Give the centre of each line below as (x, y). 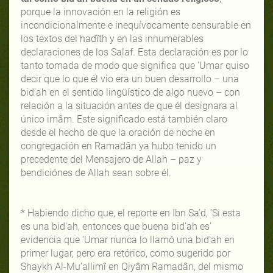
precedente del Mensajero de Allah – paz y (111, 159)
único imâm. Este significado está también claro (124, 119)
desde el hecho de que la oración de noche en (118, 132)
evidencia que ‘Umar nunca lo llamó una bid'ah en (128, 239)
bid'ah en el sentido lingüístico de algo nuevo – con (130, 92)
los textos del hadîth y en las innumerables (112, 38)
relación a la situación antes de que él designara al (129, 105)
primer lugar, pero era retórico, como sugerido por (126, 253)
